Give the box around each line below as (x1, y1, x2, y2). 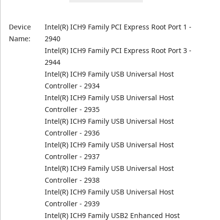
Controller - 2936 (45, 128, 100, 137)
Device (9, 22, 31, 31)
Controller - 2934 (45, 81, 100, 90)
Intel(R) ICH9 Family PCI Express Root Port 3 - (45, 46, 192, 55)
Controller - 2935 (45, 105, 100, 114)
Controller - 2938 (45, 175, 100, 185)
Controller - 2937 (45, 152, 100, 161)
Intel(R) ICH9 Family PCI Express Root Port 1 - (45, 22, 192, 31)
